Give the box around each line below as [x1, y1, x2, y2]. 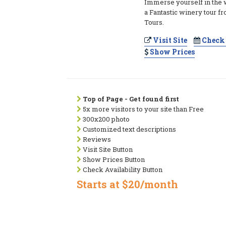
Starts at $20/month [77, 178, 178, 191]
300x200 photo [81, 115, 130, 124]
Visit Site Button [81, 145, 133, 154]
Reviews [81, 135, 111, 144]
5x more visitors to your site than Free [81, 104, 204, 114]
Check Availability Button [81, 165, 162, 174]
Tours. [144, 18, 164, 27]
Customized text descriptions [81, 125, 176, 134]
